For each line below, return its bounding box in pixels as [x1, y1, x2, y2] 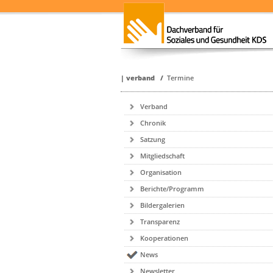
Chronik [140, 118, 166, 127]
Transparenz [140, 217, 180, 226]
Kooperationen [140, 233, 189, 243]
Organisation [140, 168, 182, 177]
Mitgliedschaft [140, 151, 185, 160]
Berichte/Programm [140, 184, 205, 193]
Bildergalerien [140, 200, 185, 210]
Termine [167, 73, 194, 82]
